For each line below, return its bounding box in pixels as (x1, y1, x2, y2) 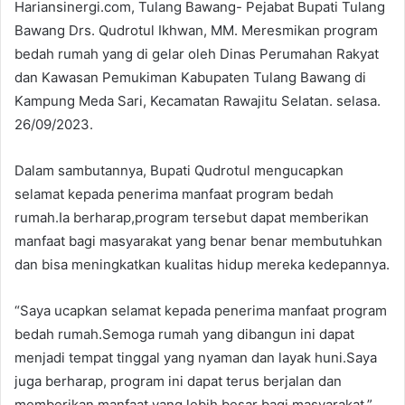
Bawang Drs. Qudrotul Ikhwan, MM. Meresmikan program (14, 21, 378, 39)
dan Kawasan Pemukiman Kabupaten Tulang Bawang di (14, 68, 366, 86)
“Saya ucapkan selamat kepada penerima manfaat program (14, 301, 387, 319)
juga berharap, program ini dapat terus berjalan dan (14, 372, 342, 390)
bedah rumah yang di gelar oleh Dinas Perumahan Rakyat (14, 44, 379, 62)
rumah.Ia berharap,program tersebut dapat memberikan (14, 208, 369, 226)
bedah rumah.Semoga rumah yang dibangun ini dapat (14, 325, 354, 343)
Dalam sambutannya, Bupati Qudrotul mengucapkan (14, 161, 344, 179)
